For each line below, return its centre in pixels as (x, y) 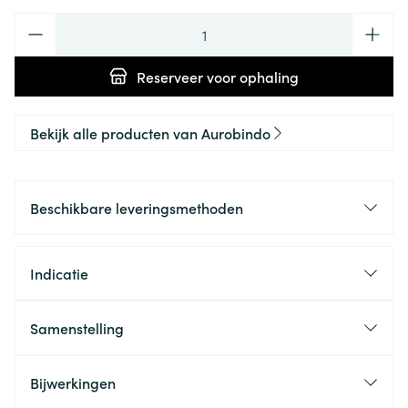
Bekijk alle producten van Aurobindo (150, 133)
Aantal (36, 22)
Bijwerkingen (73, 382)
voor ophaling (251, 76)
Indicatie (59, 273)
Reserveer (170, 76)
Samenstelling (77, 328)
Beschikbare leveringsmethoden (137, 208)
